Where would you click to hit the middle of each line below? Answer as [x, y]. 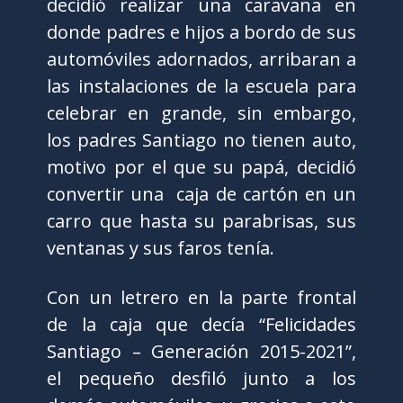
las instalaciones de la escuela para [201, 86]
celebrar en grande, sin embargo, [201, 113]
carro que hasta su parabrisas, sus [201, 221]
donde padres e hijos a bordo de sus [201, 32]
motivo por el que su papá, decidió [201, 167]
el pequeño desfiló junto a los [201, 378]
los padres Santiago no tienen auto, [201, 140]
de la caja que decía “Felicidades [201, 324]
